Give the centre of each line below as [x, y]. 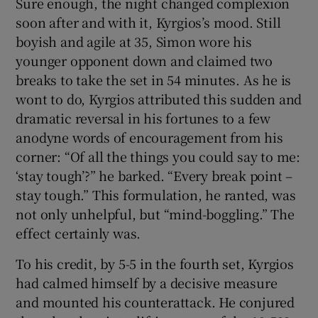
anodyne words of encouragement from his [149, 137]
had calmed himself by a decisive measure [147, 282]
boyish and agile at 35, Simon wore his [134, 41]
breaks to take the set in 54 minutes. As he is [154, 79]
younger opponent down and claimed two [144, 60]
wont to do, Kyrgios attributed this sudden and [159, 98]
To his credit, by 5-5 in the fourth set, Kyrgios [155, 263]
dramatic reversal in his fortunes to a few [143, 117]
